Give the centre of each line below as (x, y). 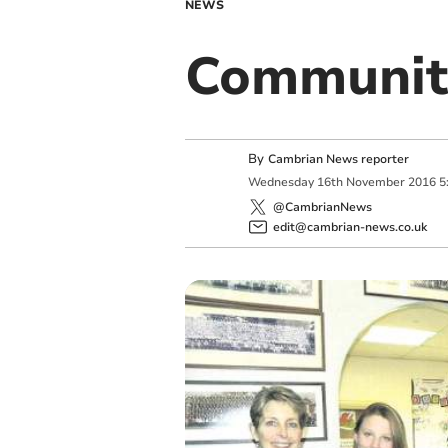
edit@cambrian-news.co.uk (349, 226)
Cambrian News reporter (338, 159)
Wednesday (280, 182)
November (375, 182)
